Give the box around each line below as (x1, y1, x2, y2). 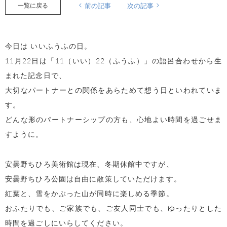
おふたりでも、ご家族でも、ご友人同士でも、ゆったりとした (5, 202, 222, 213)
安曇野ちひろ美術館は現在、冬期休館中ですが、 (5, 158, 174, 169)
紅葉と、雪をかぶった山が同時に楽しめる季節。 (5, 187, 174, 198)
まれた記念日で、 (5, 69, 66, 80)
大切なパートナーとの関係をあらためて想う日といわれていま (5, 84, 222, 95)
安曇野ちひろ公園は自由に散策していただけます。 (5, 173, 181, 183)
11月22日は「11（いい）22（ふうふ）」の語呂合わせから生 (5, 55, 222, 65)
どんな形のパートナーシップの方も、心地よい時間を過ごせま (5, 113, 222, 124)
